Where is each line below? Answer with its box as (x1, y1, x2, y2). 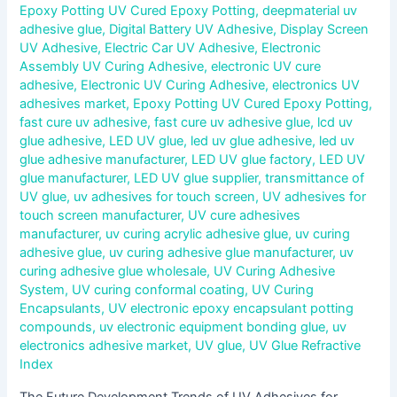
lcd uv (317, 114, 354, 131)
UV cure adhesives (188, 207, 301, 224)
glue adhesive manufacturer (19, 152, 185, 168)
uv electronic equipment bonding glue (99, 319, 326, 336)
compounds (19, 319, 93, 336)
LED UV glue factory (191, 152, 313, 168)
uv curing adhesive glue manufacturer (109, 245, 333, 261)
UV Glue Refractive (249, 338, 362, 354)
